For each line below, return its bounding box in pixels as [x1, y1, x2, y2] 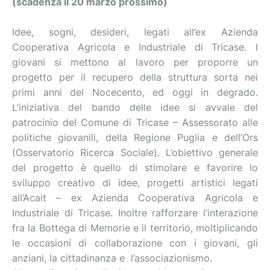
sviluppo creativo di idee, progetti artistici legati [12, 177, 258, 189]
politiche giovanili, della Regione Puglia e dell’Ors [12, 131, 258, 143]
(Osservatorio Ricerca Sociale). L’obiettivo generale [12, 146, 258, 159]
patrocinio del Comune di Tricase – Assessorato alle [12, 116, 258, 128]
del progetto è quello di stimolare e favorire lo [12, 162, 258, 174]
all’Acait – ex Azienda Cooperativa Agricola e [12, 192, 258, 204]
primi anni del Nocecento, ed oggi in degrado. [12, 86, 258, 98]
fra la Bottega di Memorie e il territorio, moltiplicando [12, 222, 258, 234]
